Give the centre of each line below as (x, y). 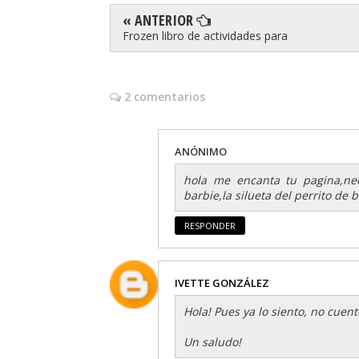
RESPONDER (210, 225)
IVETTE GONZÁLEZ (222, 282)
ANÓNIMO (201, 151)
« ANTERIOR (159, 20)
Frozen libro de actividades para (205, 35)
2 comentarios (163, 96)
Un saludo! (212, 341)
